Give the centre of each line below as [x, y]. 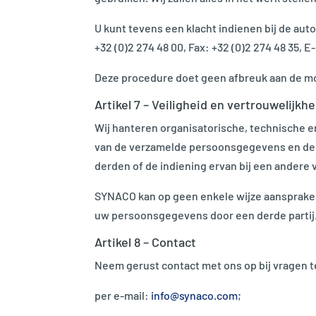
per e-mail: [123, 295]
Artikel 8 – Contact [146, 242]
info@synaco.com [195, 295]
